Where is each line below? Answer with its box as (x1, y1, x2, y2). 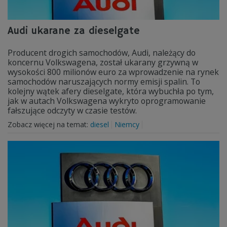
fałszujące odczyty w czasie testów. (8, 105, 137, 116)
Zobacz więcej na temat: (8, 120, 90, 129)
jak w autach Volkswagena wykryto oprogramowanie (8, 95, 206, 106)
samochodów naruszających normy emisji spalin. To (8, 76, 200, 87)
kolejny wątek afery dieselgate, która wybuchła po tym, (8, 86, 214, 97)
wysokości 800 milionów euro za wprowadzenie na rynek (8, 66, 219, 78)
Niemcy (115, 120, 139, 129)
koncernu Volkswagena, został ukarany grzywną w (8, 57, 198, 68)
